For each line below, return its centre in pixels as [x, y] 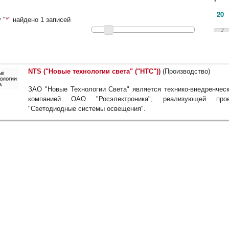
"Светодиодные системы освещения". [87, 109]
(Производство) [185, 72]
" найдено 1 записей [39, 20]
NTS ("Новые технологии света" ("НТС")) [94, 72]
